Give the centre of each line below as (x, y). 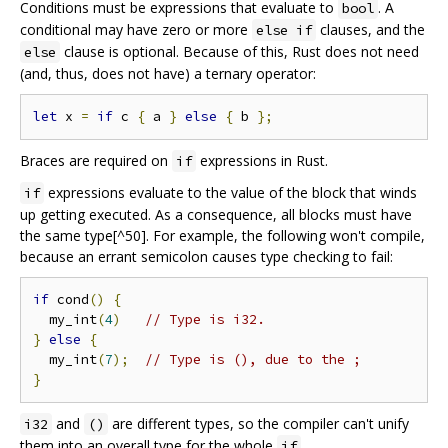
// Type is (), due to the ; (253, 360)
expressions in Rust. (262, 161)
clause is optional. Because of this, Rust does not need (239, 52)
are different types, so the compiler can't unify (258, 424)
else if (284, 30)
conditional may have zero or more (136, 30)
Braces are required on (96, 161)
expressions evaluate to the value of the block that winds (230, 193)
